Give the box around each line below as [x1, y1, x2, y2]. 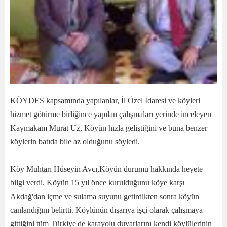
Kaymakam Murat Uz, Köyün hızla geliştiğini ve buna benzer [10, 123, 207, 132]
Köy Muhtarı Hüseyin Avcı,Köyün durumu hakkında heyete [10, 164, 203, 173]
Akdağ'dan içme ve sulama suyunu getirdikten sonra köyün [10, 192, 199, 201]
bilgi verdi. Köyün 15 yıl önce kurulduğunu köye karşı [10, 178, 184, 187]
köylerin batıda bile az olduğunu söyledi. [10, 137, 140, 146]
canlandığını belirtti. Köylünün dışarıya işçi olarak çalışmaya [10, 205, 203, 214]
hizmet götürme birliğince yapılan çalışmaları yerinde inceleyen [10, 109, 211, 119]
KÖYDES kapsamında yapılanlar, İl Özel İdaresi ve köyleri [10, 96, 200, 105]
